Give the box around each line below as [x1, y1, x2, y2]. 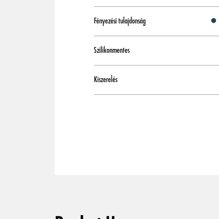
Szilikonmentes [94, 46, 130, 54]
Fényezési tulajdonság [94, 17, 146, 25]
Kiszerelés [94, 76, 117, 84]
